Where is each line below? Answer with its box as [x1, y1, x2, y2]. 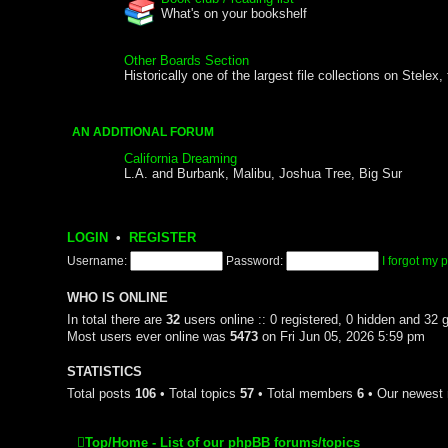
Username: [67, 253, 128, 268]
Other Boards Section [124, 52, 250, 68]
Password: [226, 253, 284, 268]
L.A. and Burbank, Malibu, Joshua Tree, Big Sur [124, 165, 403, 181]
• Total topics [156, 385, 241, 401]
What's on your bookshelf [161, 5, 308, 21]
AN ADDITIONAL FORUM [72, 124, 215, 139]
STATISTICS [67, 364, 143, 379]
